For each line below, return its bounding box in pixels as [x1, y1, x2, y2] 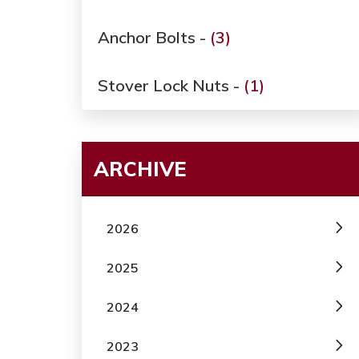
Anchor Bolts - [98, 27, 210, 48]
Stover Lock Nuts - [98, 75, 244, 96]
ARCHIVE [94, 156, 186, 182]
